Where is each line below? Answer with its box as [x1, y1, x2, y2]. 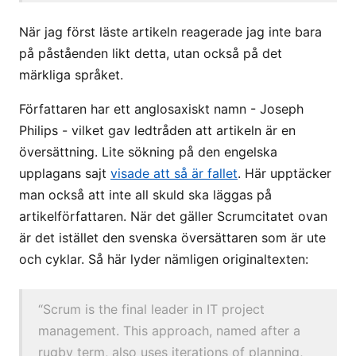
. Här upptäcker [238, 165, 331, 181]
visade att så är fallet [110, 165, 238, 181]
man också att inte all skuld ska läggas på [19, 187, 272, 203]
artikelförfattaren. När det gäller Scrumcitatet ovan [19, 208, 327, 224]
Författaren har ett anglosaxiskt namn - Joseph [19, 101, 304, 117]
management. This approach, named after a [38, 323, 300, 339]
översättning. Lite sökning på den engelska [19, 144, 277, 160]
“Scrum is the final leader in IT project [38, 301, 265, 317]
